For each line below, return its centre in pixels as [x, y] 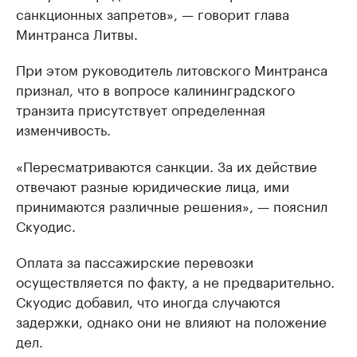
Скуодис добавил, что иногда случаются [148, 300]
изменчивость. [63, 128]
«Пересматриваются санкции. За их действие [167, 165]
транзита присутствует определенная [141, 108]
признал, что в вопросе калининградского [155, 88]
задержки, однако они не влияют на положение [171, 320]
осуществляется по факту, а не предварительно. [175, 280]
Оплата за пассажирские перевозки [135, 261]
